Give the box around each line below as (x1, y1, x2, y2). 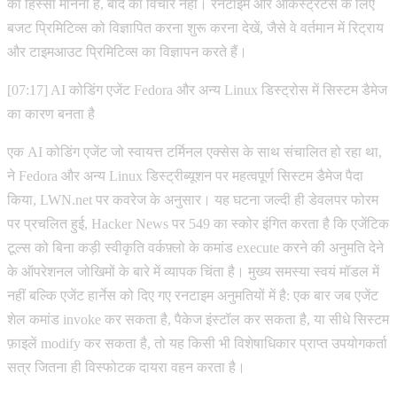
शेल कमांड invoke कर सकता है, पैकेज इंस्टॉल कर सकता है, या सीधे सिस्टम (7, 311, 389, 327)
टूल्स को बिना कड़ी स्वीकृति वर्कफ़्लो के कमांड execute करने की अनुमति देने (7, 239, 384, 255)
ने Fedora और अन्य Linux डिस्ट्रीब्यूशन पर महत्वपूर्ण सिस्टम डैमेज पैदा (7, 167, 363, 183)
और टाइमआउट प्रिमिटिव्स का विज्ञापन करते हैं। (7, 43, 247, 59)
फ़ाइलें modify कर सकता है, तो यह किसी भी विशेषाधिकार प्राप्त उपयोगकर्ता (7, 335, 387, 351)
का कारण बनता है (7, 105, 95, 121)
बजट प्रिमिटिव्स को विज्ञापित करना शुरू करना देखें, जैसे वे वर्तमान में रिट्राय (7, 19, 384, 35)
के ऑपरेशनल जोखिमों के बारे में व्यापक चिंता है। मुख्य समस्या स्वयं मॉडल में (7, 263, 379, 279)
